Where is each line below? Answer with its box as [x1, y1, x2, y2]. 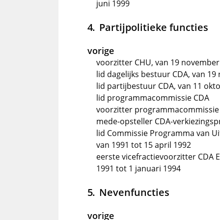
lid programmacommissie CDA [96, 92, 209, 103]
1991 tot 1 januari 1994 [96, 163, 181, 174]
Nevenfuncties [99, 185, 169, 199]
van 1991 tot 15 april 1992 [96, 139, 191, 150]
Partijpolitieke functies [99, 20, 208, 34]
